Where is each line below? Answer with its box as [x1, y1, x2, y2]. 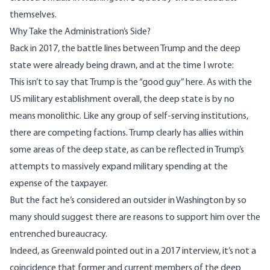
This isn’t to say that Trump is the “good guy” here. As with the [10, 78, 252, 88]
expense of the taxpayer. [10, 179, 108, 189]
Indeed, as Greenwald [10, 246, 96, 257]
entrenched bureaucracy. [10, 230, 107, 240]
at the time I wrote [156, 61, 232, 71]
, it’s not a [219, 246, 256, 257]
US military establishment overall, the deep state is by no [10, 95, 234, 105]
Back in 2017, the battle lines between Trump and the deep [10, 44, 240, 54]
